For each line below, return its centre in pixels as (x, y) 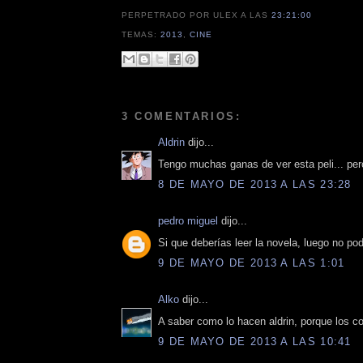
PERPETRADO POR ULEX (181, 15)
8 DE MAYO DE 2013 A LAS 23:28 (255, 185)
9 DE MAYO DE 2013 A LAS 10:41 (255, 342)
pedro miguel (188, 221)
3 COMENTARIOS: (181, 117)
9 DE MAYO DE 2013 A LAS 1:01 (252, 263)
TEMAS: (141, 34)
